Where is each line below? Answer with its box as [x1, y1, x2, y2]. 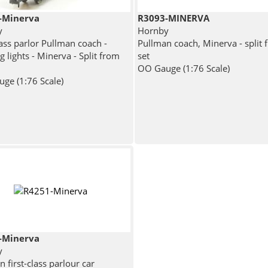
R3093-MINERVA [137, 11, 209, 24]
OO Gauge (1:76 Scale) [137, 62, 230, 74]
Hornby [137, 24, 169, 36]
